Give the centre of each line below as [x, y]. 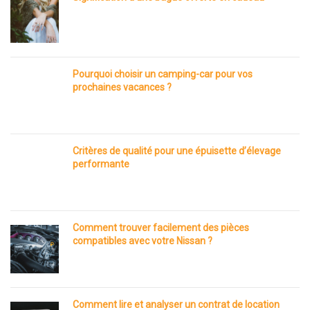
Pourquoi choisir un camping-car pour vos [163, 74]
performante [101, 164]
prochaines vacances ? [122, 87]
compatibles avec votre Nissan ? [143, 240]
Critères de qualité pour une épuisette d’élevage [177, 151]
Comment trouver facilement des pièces [161, 227]
